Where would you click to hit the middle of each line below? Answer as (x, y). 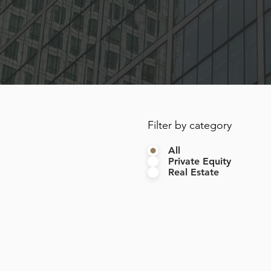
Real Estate (194, 172)
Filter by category (190, 125)
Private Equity (200, 161)
